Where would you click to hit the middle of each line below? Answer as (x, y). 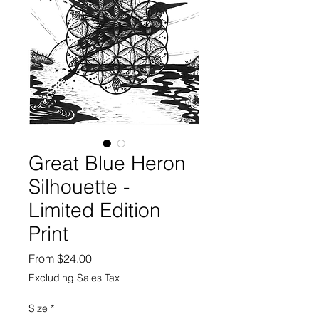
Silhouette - (79, 187)
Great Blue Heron (107, 163)
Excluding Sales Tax (74, 278)
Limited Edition (95, 210)
